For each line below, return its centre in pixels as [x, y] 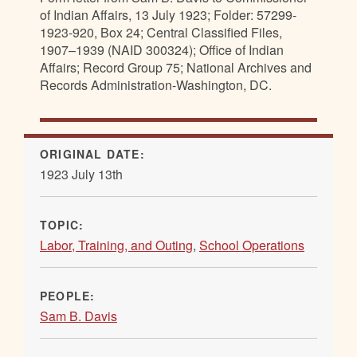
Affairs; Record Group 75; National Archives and [176, 67]
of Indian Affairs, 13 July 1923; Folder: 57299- [168, 14]
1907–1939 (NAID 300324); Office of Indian [162, 49]
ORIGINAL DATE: [94, 153]
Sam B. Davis [78, 316]
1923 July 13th [81, 174]
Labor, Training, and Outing [116, 245]
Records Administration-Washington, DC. [156, 84]
